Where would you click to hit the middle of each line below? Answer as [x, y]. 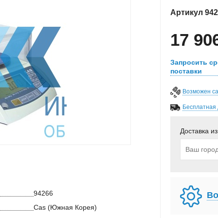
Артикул [188, 12]
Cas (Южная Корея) [65, 208]
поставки [186, 71]
